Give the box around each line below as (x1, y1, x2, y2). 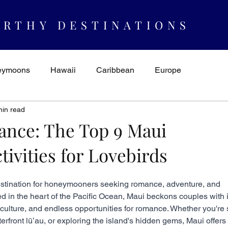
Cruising (146, 106, 177, 116)
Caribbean (96, 65, 134, 75)
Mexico (197, 106, 223, 116)
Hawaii (50, 65, 76, 75)
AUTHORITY (78, 106, 126, 116)
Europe (155, 65, 181, 75)
